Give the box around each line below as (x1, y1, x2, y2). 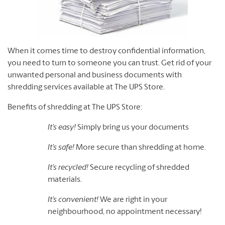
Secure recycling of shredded (88, 164, 189, 172)
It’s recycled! (48, 164, 88, 172)
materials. (48, 176, 82, 184)
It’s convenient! (48, 196, 98, 204)
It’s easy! (48, 124, 76, 132)
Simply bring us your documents (76, 124, 189, 132)
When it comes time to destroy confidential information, (8, 47, 205, 56)
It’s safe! (48, 144, 74, 152)
